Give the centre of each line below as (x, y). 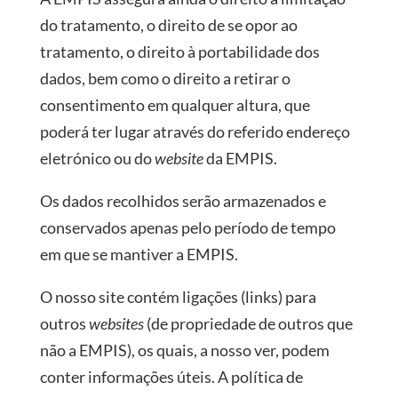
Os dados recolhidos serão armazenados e (183, 201)
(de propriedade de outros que (248, 323)
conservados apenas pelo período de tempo (187, 227)
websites (116, 323)
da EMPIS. (240, 158)
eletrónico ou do (97, 158)
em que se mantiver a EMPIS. (139, 254)
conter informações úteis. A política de (171, 377)
